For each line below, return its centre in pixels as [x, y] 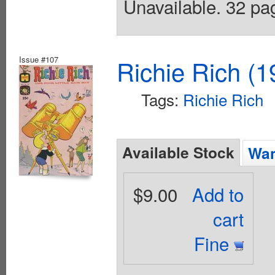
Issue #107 [39, 60]
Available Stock [178, 153]
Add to [218, 194]
